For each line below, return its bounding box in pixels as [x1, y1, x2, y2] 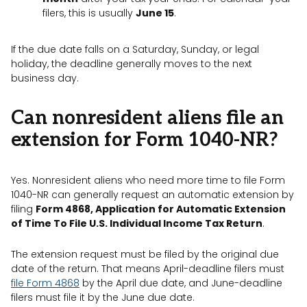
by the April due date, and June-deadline [79, 275, 282, 290]
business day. [11, 71, 79, 85]
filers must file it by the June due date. [11, 290, 195, 304]
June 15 [136, 5, 174, 20]
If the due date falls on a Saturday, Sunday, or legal [11, 42, 259, 56]
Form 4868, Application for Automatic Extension [36, 201, 286, 216]
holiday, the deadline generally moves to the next [11, 56, 252, 71]
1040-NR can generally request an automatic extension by [11, 187, 294, 201]
